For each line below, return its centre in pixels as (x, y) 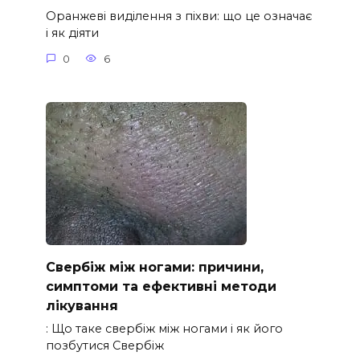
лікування (82, 305)
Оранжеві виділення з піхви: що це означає (179, 16)
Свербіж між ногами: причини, (154, 267)
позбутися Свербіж (104, 346)
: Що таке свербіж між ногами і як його (164, 329)
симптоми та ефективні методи (161, 286)
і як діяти (72, 33)
